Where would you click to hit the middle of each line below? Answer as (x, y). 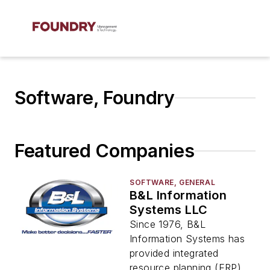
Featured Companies (105, 151)
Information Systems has (187, 239)
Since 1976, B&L (168, 224)
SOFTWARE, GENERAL (173, 182)
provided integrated (174, 253)
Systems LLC (169, 210)
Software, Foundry (95, 98)
